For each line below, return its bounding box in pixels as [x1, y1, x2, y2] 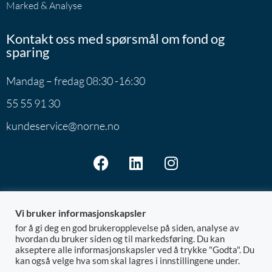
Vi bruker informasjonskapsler [15, 207, 146, 219]
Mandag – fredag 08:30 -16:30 [6, 74, 145, 87]
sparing [6, 44, 49, 60]
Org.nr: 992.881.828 [124, 250, 208, 262]
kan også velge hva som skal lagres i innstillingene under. [15, 256, 240, 266]
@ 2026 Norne [64, 250, 124, 262]
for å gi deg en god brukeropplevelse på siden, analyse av [15, 223, 239, 233]
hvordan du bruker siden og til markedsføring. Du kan [15, 234, 225, 244]
